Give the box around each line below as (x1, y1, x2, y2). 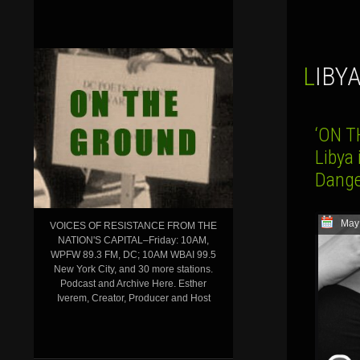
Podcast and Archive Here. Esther (60, 277, 207, 289)
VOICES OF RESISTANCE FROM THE (50, 219, 217, 231)
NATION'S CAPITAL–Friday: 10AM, (58, 234, 209, 246)
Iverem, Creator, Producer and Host (56, 292, 211, 304)
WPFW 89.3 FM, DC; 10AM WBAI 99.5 (51, 248, 216, 260)
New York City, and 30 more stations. (54, 263, 213, 275)
